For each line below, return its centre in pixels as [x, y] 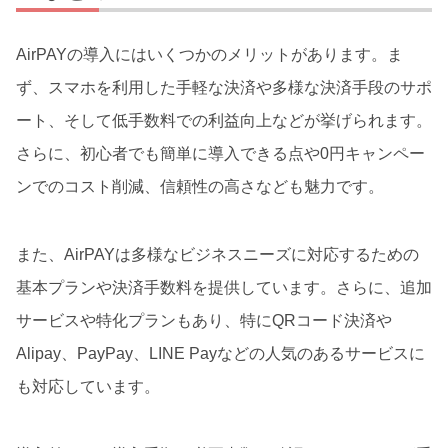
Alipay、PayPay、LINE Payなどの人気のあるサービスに [220, 353]
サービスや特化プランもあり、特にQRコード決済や [204, 320]
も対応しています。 [88, 386]
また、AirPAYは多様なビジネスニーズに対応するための [217, 254]
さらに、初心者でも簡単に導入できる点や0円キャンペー [220, 153]
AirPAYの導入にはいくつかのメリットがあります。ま [209, 54]
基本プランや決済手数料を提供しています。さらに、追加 [224, 287]
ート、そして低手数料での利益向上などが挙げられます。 [224, 120]
